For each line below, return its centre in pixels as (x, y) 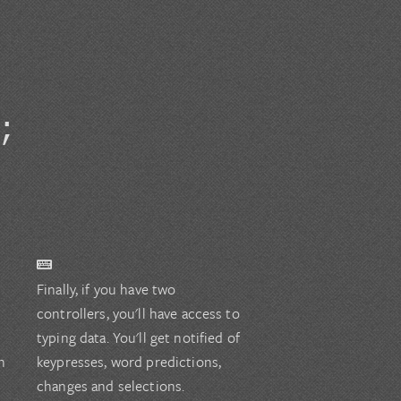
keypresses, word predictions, (129, 362)
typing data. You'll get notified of (138, 338)
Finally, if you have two (107, 290)
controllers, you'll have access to (138, 314)
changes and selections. (111, 386)
